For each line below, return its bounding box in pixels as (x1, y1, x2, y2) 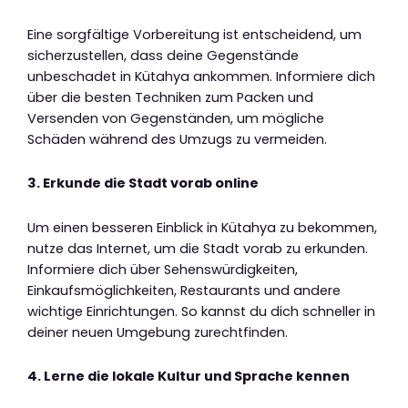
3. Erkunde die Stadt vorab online (27, 174, 259, 193)
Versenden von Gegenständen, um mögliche (27, 108, 324, 127)
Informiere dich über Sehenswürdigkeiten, (27, 260, 298, 279)
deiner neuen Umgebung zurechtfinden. (27, 322, 288, 342)
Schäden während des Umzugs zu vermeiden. (27, 129, 327, 148)
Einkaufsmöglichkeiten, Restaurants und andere (27, 280, 341, 300)
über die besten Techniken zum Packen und (27, 87, 313, 107)
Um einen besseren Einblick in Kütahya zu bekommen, (27, 218, 377, 237)
